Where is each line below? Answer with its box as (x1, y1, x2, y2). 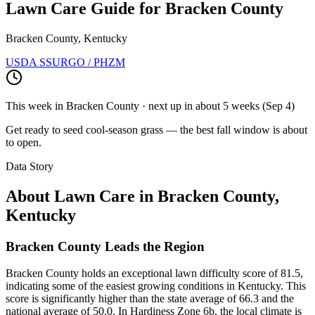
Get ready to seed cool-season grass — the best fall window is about (6, 123, 307, 136)
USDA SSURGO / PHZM (6, 56, 125, 68)
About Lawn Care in (6, 186, 157, 205)
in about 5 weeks (184, 99, 259, 112)
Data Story (6, 160, 53, 172)
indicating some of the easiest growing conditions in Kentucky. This (6, 280, 306, 292)
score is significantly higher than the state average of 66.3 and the (6, 292, 294, 305)
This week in (6, 99, 66, 112)
